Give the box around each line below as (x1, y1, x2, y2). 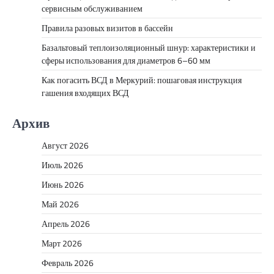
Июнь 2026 (42, 178, 84, 191)
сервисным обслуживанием (42, 2, 143, 15)
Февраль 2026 (42, 256, 94, 270)
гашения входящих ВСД (42, 86, 129, 100)
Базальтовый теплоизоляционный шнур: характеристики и (42, 41, 256, 54)
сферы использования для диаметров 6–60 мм (42, 54, 210, 67)
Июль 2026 (42, 158, 83, 172)
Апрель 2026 (42, 217, 90, 231)
